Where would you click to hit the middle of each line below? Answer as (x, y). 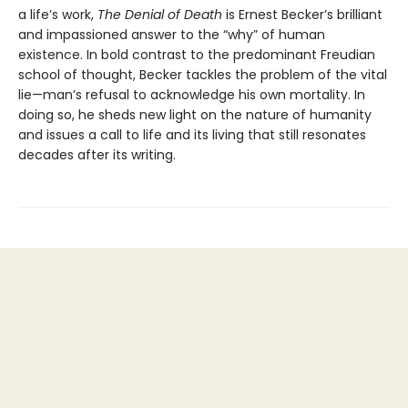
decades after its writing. (97, 154)
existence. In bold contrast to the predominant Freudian (197, 54)
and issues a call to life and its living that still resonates (192, 134)
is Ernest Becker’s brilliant (302, 14)
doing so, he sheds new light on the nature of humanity (195, 114)
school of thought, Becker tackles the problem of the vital (203, 74)
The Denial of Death (160, 14)
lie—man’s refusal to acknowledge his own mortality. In (192, 94)
